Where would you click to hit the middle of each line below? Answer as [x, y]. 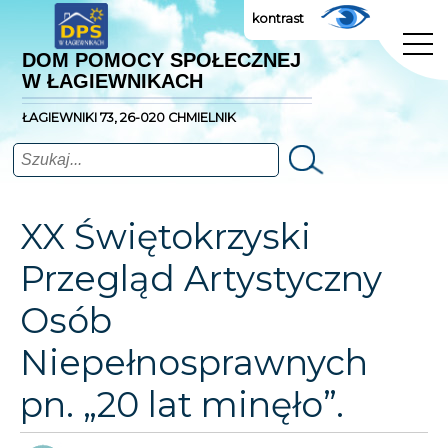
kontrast [278, 18]
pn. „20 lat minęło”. [182, 404]
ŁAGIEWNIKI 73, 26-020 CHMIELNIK [129, 117]
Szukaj [304, 159]
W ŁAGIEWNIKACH [112, 81]
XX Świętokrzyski [165, 236]
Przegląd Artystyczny [201, 278]
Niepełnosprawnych [194, 362]
